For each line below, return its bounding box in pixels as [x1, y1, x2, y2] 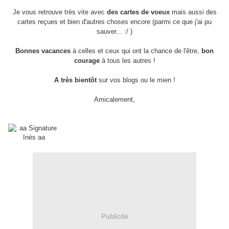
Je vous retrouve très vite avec [12, 8, 107, 16]
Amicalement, [94, 96, 135, 104]
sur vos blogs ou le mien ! [96, 76, 175, 84]
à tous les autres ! [99, 57, 155, 65]
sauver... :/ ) [97, 28, 132, 36]
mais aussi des [169, 8, 217, 16]
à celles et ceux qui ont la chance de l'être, [71, 47, 201, 55]
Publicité [101, 212, 128, 220]
